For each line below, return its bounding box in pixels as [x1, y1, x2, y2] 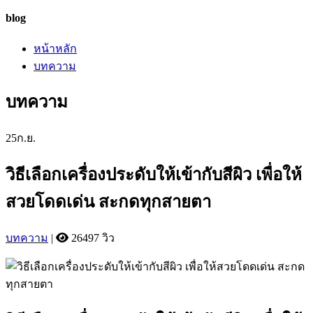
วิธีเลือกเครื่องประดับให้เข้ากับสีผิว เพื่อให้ [6, 166, 302, 184]
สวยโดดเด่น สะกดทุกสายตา [6, 193, 211, 212]
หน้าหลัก [34, 42, 77, 54]
